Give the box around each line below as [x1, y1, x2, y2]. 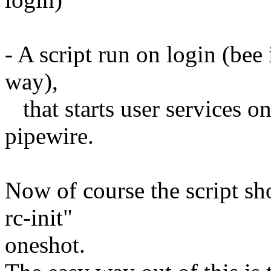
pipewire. [5, 122, 94, 149]
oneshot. [5, 231, 85, 258]
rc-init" [5, 204, 73, 230]
